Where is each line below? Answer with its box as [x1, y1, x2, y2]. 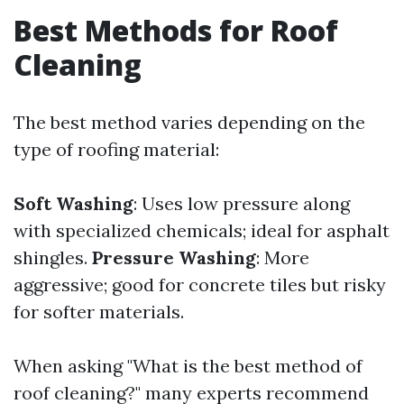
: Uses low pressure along [133, 191, 350, 215]
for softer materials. [14, 299, 184, 323]
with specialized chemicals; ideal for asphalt [14, 218, 390, 242]
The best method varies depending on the [14, 110, 365, 133]
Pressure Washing [92, 245, 256, 269]
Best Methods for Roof [14, 10, 338, 50]
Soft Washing [14, 191, 133, 215]
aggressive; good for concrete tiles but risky [14, 272, 386, 296]
